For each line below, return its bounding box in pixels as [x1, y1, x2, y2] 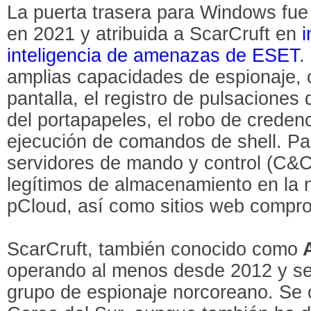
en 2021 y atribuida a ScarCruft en [7, 23, 303, 44]
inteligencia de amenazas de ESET [7, 44, 300, 66]
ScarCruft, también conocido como [7, 238, 299, 260]
